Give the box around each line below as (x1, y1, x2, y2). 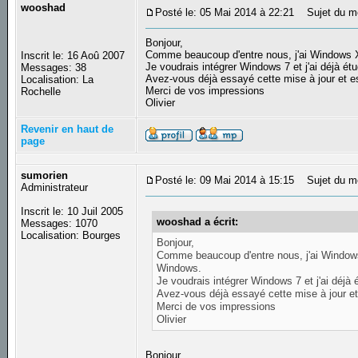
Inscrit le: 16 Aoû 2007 (21, 50, 125, 62)
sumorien (21, 169, 69, 182)
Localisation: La (21, 74, 94, 86)
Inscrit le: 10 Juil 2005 (21, 205, 124, 218)
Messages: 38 (21, 62, 87, 74)
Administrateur (21, 181, 89, 194)
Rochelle (21, 86, 62, 98)
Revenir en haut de (21, 123, 114, 136)
